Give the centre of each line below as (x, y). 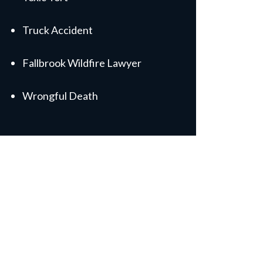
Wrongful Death (60, 96)
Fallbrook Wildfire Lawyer (82, 63)
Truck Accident (58, 30)
